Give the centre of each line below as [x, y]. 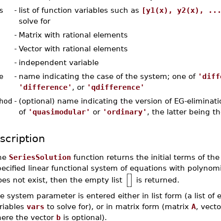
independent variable [58, 62]
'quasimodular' [59, 112]
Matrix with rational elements [73, 35]
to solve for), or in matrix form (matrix [118, 206]
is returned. [156, 180]
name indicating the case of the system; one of [108, 76]
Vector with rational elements [73, 49]
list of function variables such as [80, 10]
